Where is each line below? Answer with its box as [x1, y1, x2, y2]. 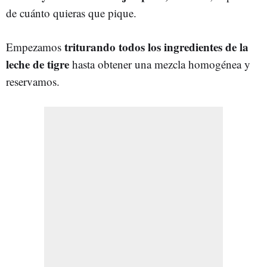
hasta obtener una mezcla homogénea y [69, 56, 250, 72]
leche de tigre [6, 55, 69, 72]
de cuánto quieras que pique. [6, 5, 136, 20]
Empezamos [6, 39, 64, 54]
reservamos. [6, 73, 60, 89]
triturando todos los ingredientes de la [64, 38, 249, 55]
